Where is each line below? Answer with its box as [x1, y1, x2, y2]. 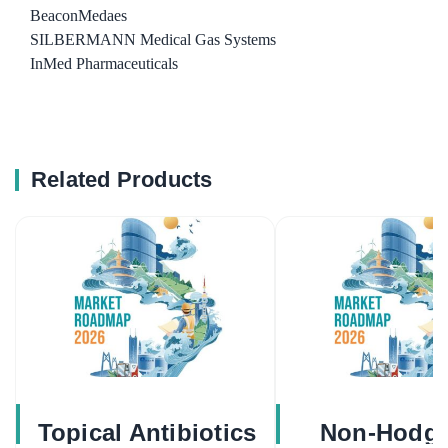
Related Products [31, 167, 213, 193]
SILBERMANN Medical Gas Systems [30, 31, 276, 49]
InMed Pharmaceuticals [30, 55, 178, 73]
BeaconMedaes [30, 7, 127, 25]
